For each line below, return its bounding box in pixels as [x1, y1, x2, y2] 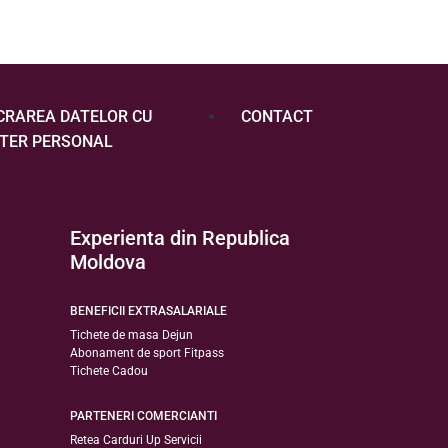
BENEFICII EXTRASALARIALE [70, 304, 228, 319]
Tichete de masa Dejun [70, 328, 194, 343]
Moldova [70, 250, 147, 275]
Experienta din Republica [70, 226, 291, 251]
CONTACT [241, 107, 313, 127]
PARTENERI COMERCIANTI [70, 409, 218, 424]
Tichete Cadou [70, 364, 149, 379]
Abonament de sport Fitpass [70, 346, 225, 361]
